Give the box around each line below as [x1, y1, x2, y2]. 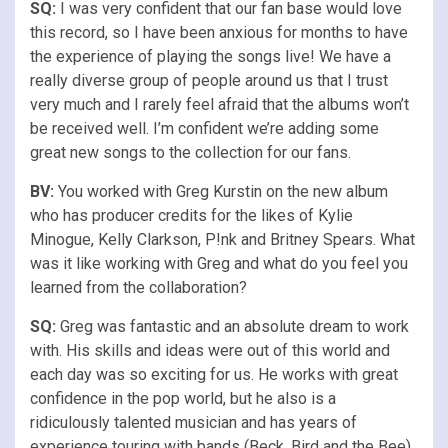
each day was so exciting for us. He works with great [30, 364, 398, 384]
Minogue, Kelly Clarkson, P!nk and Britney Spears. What [30, 229, 415, 249]
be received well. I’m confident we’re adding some [30, 118, 379, 138]
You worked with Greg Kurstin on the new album [54, 181, 388, 201]
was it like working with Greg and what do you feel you [30, 253, 408, 273]
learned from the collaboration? [30, 277, 247, 297]
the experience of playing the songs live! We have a [30, 46, 391, 66]
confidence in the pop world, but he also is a [30, 388, 336, 408]
